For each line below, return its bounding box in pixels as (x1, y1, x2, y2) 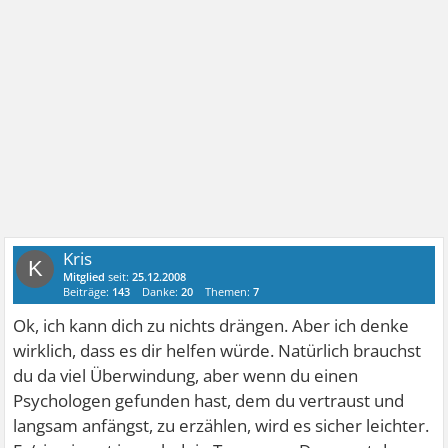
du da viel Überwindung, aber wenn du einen (13, 364, 359, 387)
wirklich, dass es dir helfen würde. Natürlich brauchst (13, 339, 422, 362)
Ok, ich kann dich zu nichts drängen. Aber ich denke (13, 314, 410, 337)
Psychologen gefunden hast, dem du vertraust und (13, 389, 405, 412)
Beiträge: (63, 284, 113, 299)
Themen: (205, 284, 254, 299)
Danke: (142, 284, 182, 299)
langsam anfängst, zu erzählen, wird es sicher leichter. (13, 414, 430, 437)
